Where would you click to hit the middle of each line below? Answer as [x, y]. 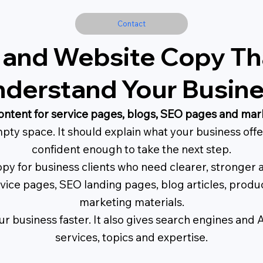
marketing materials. [131, 202]
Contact [131, 24]
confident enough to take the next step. [131, 149]
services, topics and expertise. [131, 237]
